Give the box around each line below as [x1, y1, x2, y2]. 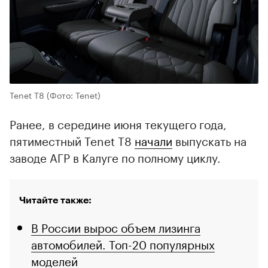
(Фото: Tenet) [47, 88, 100, 102]
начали [135, 131, 172, 150]
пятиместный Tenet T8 [10, 131, 135, 150]
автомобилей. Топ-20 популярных [31, 234, 215, 253]
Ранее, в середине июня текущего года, [10, 114, 227, 133]
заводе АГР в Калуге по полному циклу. [10, 148, 221, 166]
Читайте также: [19, 196, 92, 206]
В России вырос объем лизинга [31, 218, 200, 236]
